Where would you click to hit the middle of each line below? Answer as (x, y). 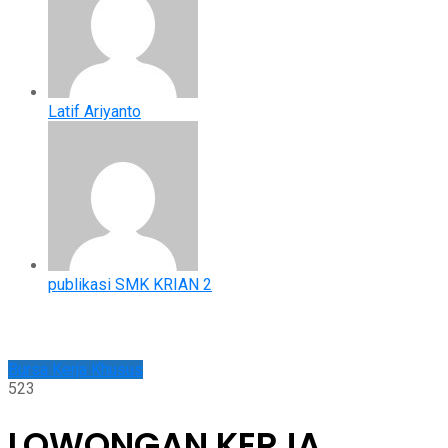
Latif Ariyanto (94, 111)
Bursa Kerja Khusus (75, 369)
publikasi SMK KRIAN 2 (130, 284)
